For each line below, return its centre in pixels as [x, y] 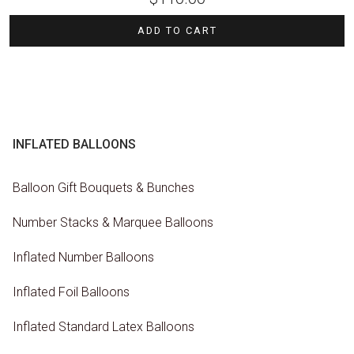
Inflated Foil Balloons [71, 292]
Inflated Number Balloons [83, 258]
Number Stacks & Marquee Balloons [113, 222]
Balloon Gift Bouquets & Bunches [104, 187]
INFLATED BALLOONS [74, 145]
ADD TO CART [177, 31]
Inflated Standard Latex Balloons [104, 327]
